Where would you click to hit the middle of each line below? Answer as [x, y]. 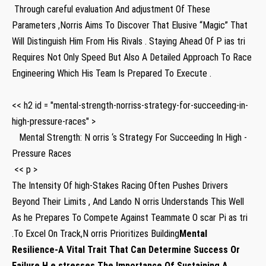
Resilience [33, 249]
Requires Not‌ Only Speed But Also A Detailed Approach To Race [132, 57]
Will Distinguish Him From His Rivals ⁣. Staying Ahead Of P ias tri [129, 41]
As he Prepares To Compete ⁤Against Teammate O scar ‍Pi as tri [130, 217]
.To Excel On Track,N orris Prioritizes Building [96, 233]
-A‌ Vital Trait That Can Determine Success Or [147, 249]
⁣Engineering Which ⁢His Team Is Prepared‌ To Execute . [112, 73]
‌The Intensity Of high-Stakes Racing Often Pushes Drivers [120, 185]
